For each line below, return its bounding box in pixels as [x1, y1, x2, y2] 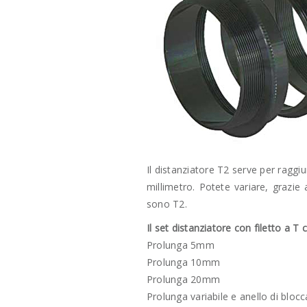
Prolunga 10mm [147, 256, 220, 269]
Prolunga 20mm [147, 273, 220, 286]
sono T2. [147, 197, 191, 210]
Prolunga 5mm [147, 238, 214, 251]
